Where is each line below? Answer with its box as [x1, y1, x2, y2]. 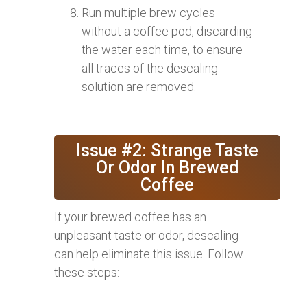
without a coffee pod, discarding [82, 23, 252, 38]
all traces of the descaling [82, 60, 218, 75]
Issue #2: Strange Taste [76, 140, 258, 160]
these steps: [54, 265, 119, 280]
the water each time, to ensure [82, 42, 243, 57]
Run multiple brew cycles [82, 5, 215, 20]
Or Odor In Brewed [95, 157, 239, 177]
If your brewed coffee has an [54, 209, 206, 224]
